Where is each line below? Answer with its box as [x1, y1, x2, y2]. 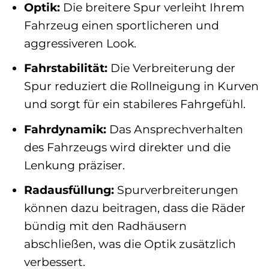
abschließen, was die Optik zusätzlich [23, 237, 236, 252]
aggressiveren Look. [23, 35, 136, 50]
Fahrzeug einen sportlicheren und [23, 17, 219, 32]
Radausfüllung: [23, 183, 114, 198]
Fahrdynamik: [23, 121, 106, 136]
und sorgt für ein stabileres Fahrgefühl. [23, 97, 246, 112]
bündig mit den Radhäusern [23, 219, 187, 234]
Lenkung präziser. [23, 157, 125, 172]
